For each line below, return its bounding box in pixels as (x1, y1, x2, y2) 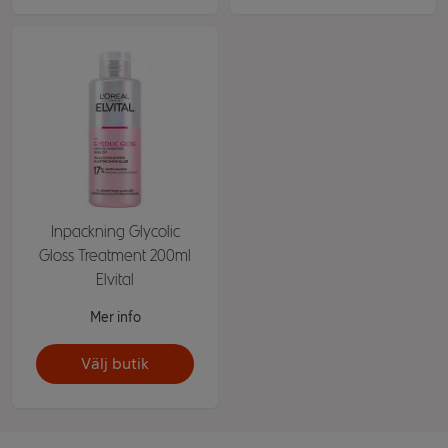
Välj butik (81, 354, 149, 373)
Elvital (96, 270, 134, 289)
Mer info (89, 309, 141, 326)
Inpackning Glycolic (50, 222, 180, 241)
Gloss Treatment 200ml (39, 246, 191, 265)
